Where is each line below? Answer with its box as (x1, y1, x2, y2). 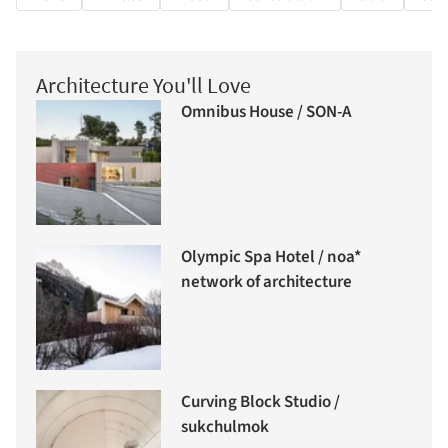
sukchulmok (181, 414, 269, 439)
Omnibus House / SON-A (181, 99, 351, 124)
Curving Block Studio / (181, 389, 340, 414)
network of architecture (181, 269, 352, 294)
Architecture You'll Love (36, 70, 251, 99)
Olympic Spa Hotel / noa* (181, 244, 361, 269)
